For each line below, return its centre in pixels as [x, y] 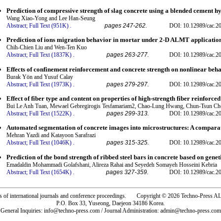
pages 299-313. [128, 113]
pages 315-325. [128, 143]
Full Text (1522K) [50, 113]
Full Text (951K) [49, 25]
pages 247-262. [126, 25]
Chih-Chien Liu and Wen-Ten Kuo [47, 48]
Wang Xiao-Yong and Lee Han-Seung [51, 18]
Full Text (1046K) [50, 143]
